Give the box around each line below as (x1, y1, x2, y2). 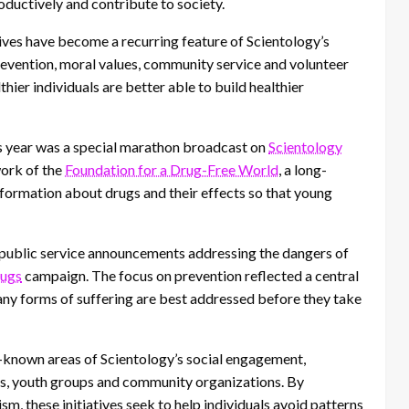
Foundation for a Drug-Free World (65, 161, 278, 179)
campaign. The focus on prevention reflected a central (22, 267, 359, 285)
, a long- (278, 161, 327, 179)
